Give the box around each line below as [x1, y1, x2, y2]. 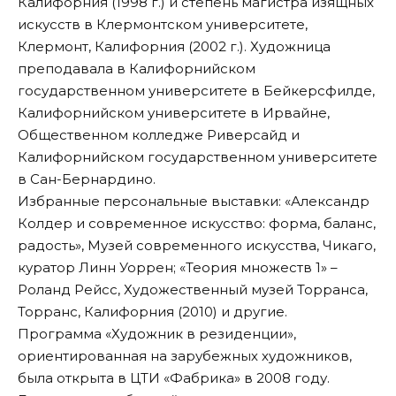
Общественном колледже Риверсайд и [18, 126, 300, 143]
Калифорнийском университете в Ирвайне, [18, 103, 330, 121]
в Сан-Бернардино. [18, 170, 156, 187]
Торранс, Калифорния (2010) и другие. [18, 302, 287, 320]
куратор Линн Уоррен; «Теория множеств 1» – [18, 258, 338, 276]
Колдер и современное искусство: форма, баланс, [18, 214, 376, 232]
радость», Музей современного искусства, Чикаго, [18, 236, 376, 254]
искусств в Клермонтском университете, [18, 15, 308, 33]
